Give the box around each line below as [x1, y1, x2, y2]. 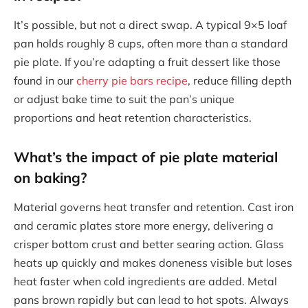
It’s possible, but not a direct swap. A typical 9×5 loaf [14, 18, 287, 32]
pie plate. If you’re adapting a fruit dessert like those [14, 55, 280, 69]
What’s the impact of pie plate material [14, 147, 278, 166]
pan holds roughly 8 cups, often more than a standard [14, 36, 288, 51]
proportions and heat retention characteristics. [14, 111, 252, 125]
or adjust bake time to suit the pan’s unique [14, 92, 234, 107]
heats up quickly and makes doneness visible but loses [14, 256, 292, 270]
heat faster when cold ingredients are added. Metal [14, 274, 277, 289]
